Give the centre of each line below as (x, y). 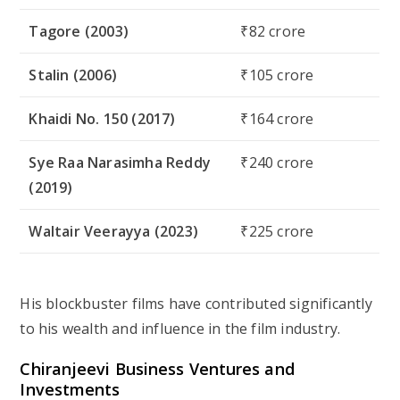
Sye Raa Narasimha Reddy (120, 162)
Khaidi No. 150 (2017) (102, 118)
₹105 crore (277, 75)
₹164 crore (277, 118)
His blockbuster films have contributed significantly (196, 303)
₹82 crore (273, 31)
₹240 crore (277, 162)
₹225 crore (277, 231)
